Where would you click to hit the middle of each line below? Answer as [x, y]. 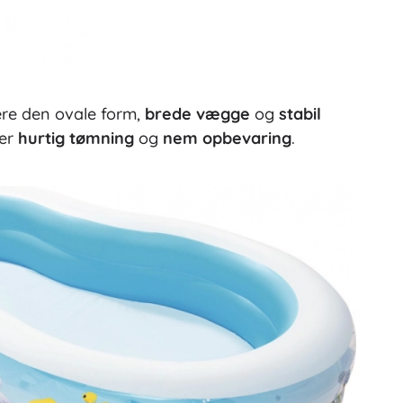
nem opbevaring [227, 138]
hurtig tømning [76, 138]
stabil [300, 113]
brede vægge [197, 113]
